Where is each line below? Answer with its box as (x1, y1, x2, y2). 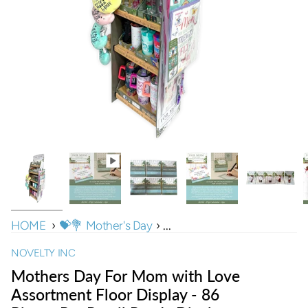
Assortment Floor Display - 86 (11, 285, 219, 305)
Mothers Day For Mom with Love (11, 266, 240, 286)
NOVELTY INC (11, 246, 76, 259)
